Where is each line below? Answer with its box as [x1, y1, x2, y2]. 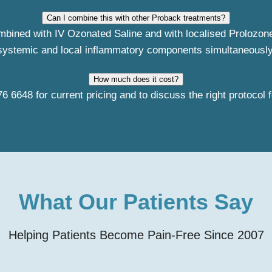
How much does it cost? [93, 75, 178, 84]
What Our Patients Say [19, 189, 253, 214]
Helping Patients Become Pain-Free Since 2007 [8, 228, 264, 242]
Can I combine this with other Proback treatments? [47, 13, 225, 22]
